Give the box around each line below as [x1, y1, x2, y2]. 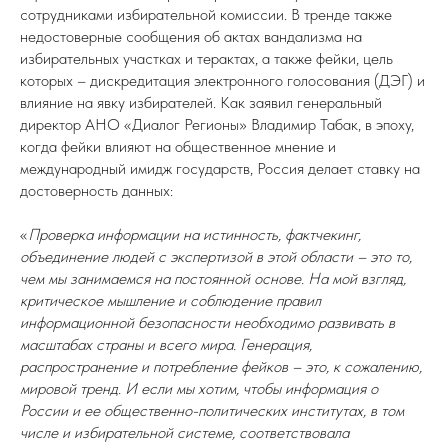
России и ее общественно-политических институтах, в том [20, 401, 404, 420]
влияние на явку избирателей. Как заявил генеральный [20, 93, 382, 112]
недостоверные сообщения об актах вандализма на [20, 27, 362, 46]
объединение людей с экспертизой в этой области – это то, [20, 247, 412, 266]
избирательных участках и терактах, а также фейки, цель [20, 49, 393, 68]
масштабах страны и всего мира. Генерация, [20, 335, 312, 354]
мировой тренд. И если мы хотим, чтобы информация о [20, 379, 378, 398]
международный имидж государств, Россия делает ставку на [20, 159, 420, 178]
